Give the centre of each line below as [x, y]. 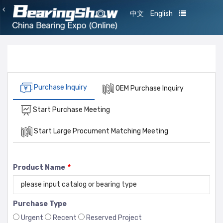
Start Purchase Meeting [71, 110]
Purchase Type [40, 204]
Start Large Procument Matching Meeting [100, 131]
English [162, 14]
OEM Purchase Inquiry [149, 89]
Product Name [39, 168]
